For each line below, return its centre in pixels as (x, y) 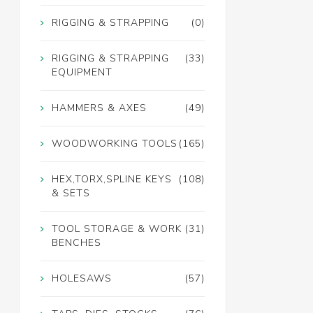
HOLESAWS (81, 279)
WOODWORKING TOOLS (114, 144)
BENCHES (76, 243)
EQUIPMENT (82, 73)
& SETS (71, 194)
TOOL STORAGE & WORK (116, 229)
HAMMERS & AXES (99, 108)
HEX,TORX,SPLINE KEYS (111, 180)
